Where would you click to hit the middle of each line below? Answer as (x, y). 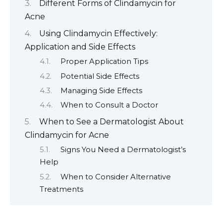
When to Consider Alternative (115, 177)
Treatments (61, 189)
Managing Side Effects (101, 90)
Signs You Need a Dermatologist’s (123, 150)
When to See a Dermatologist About (111, 121)
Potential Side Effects (100, 76)
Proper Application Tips (104, 62)
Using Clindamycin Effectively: (98, 33)
